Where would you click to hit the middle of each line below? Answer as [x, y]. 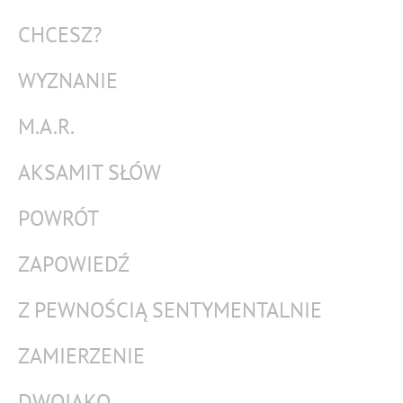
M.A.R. [46, 126]
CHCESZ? [60, 35]
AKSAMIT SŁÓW [90, 172]
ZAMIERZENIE [81, 356]
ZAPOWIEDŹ [74, 264]
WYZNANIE [68, 81]
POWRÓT [58, 218]
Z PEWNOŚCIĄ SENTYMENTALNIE [170, 310]
